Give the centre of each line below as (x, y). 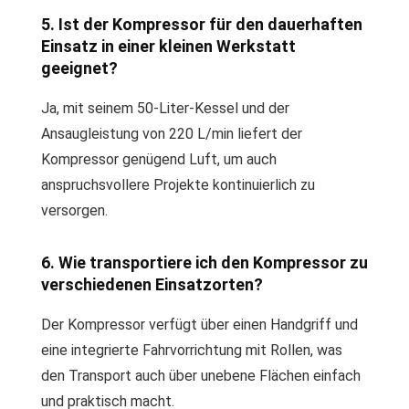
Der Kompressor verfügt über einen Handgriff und (199, 325)
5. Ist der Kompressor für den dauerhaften (202, 24)
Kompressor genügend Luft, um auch (159, 159)
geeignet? (79, 68)
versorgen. (74, 210)
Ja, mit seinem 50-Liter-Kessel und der (165, 108)
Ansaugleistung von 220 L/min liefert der (172, 134)
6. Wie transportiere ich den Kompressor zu (204, 262)
